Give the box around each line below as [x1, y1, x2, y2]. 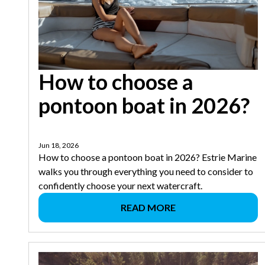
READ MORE [121, 202, 176, 214]
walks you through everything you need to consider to [38, 166, 253, 177]
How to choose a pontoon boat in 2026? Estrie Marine [38, 151, 257, 163]
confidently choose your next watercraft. [38, 180, 202, 192]
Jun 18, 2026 [38, 141, 79, 150]
